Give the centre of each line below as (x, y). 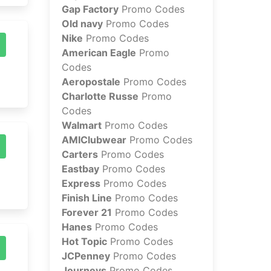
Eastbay (80, 169)
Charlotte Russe (100, 96)
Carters (80, 155)
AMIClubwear (94, 140)
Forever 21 (87, 213)
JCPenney (86, 256)
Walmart (82, 126)
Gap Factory (90, 9)
